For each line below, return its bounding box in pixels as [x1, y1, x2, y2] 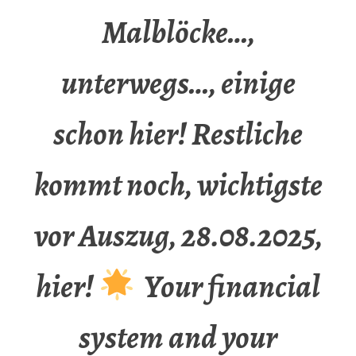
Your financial [134, 265, 321, 309]
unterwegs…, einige [60, 61, 296, 106]
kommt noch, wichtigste [33, 163, 323, 207]
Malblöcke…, [101, 10, 255, 55]
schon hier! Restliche [53, 112, 303, 157]
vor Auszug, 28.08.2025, [33, 214, 323, 258]
